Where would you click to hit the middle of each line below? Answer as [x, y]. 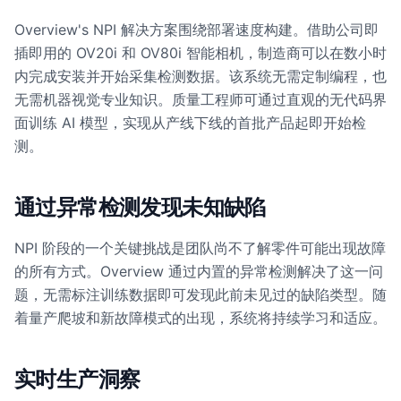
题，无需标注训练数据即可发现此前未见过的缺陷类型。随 [200, 294]
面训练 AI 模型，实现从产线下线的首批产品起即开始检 [190, 123]
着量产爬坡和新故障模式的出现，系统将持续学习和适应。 [200, 318]
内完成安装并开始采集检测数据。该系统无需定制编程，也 [200, 76]
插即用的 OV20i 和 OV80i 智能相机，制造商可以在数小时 [200, 53]
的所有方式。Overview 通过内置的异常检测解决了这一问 [199, 271]
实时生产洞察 [77, 379]
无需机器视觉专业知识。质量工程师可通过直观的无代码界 [200, 99]
